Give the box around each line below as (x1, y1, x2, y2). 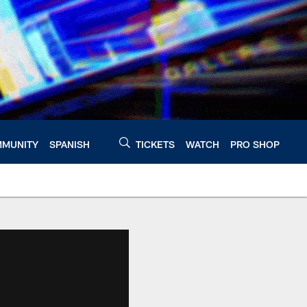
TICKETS (136, 138, 175, 150)
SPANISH (49, 138, 90, 150)
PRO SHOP (230, 138, 280, 150)
